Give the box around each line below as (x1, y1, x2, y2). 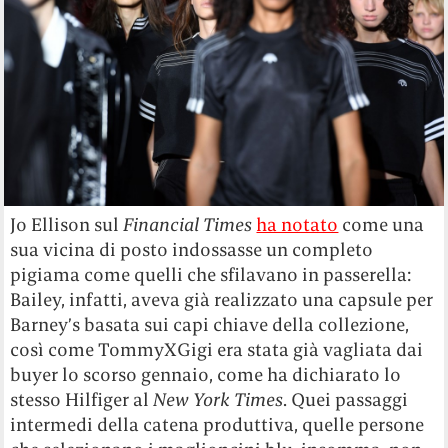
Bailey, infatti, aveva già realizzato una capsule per (10, 287, 434, 311)
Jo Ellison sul (10, 212, 124, 236)
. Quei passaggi (283, 387, 409, 411)
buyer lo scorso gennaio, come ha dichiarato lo (10, 362, 402, 386)
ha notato (256, 212, 339, 236)
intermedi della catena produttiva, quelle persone (10, 412, 425, 436)
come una (338, 212, 425, 236)
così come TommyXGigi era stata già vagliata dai (10, 337, 424, 361)
